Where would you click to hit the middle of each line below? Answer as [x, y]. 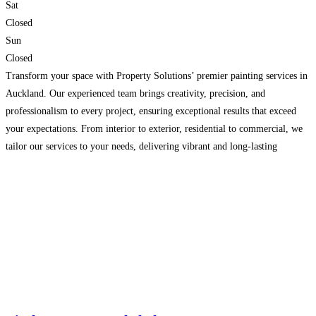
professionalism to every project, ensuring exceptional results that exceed [151, 111]
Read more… [87, 182]
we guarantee [33, 182]
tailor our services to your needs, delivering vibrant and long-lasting [141, 147]
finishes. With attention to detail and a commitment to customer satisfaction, [158, 164]
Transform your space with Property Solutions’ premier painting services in [157, 76]
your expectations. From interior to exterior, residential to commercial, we [154, 129]
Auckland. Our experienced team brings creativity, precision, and [135, 94]
